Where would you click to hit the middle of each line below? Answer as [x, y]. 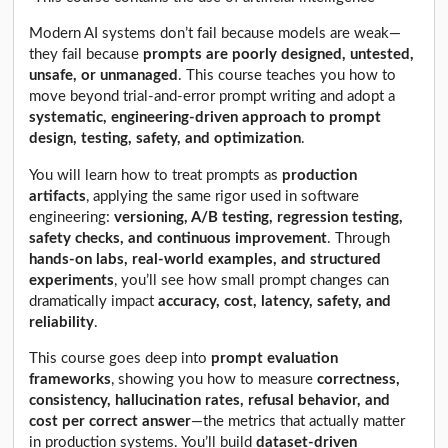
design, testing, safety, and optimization [165, 139]
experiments [72, 280]
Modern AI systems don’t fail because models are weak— [215, 34]
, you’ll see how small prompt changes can [252, 280]
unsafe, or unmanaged [104, 76]
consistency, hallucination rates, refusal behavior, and [210, 401]
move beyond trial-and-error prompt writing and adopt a [212, 97]
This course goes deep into [120, 359]
